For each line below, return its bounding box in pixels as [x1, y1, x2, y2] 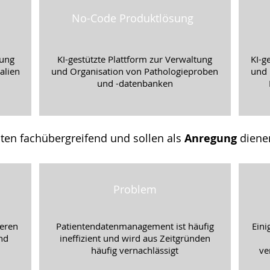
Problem [113, 182, 157, 196]
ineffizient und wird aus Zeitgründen [59, 232, 210, 244]
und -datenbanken [96, 77, 173, 89]
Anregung [184, 131, 240, 146]
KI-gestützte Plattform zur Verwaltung [57, 53, 212, 65]
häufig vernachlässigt [91, 244, 178, 256]
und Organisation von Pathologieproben [51, 65, 218, 77]
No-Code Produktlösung [71, 11, 193, 25]
